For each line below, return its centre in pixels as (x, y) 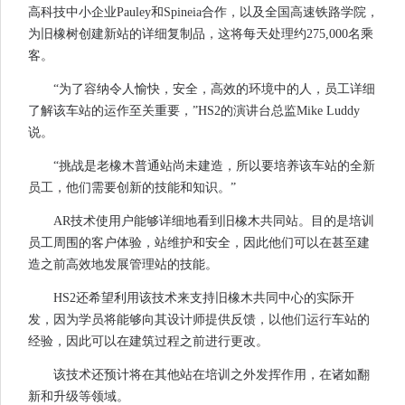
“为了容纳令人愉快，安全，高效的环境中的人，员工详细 (214, 89)
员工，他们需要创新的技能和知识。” (132, 188)
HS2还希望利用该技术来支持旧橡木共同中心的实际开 (204, 298)
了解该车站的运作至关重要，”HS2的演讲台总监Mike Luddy (194, 111)
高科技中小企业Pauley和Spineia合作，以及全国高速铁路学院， (203, 13)
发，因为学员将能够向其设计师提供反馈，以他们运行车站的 (199, 320)
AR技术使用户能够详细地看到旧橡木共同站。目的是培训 (214, 221)
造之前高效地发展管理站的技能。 (123, 265)
